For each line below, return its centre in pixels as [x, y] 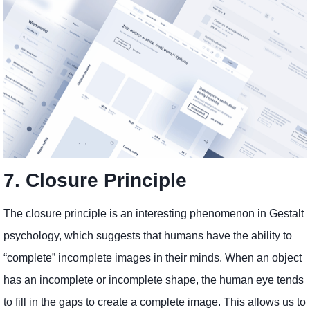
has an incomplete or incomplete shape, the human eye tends [154, 280]
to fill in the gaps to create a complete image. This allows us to [155, 302]
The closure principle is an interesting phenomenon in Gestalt [154, 214]
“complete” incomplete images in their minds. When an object [153, 258]
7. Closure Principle [95, 181]
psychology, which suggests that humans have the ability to [148, 236]
